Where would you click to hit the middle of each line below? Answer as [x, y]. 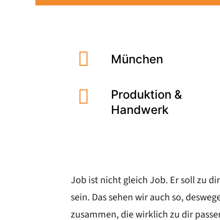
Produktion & [147, 95]
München [137, 59]
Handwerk [140, 110]
